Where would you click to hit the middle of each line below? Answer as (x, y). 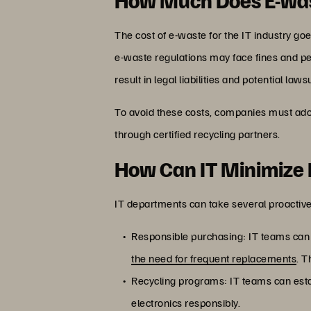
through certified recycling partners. (197, 134)
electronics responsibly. (186, 302)
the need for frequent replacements (214, 258)
